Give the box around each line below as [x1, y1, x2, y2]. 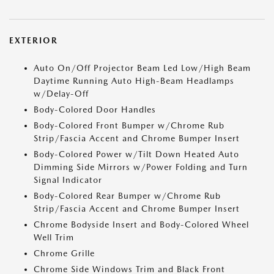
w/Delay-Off [34, 89, 89, 98]
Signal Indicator [34, 175, 102, 185]
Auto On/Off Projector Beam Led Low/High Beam [34, 63, 251, 73]
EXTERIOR [9, 35, 58, 45]
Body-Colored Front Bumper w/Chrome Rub [34, 120, 224, 130]
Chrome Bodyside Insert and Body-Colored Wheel [34, 220, 249, 229]
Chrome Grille [34, 248, 95, 258]
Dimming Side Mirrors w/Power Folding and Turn [34, 162, 248, 172]
